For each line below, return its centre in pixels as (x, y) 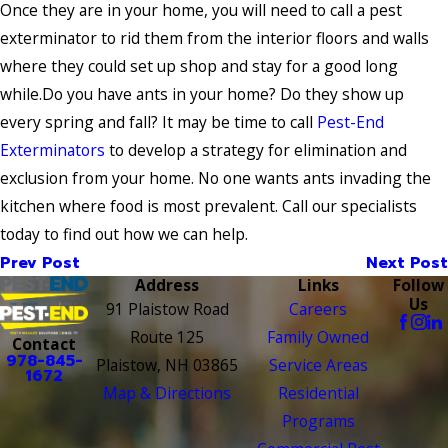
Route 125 (167, 337)
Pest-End (350, 122)
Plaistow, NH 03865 (167, 365)
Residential (318, 393)
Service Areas (318, 365)
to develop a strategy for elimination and (258, 150)
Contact (44, 344)
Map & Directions (167, 393)
